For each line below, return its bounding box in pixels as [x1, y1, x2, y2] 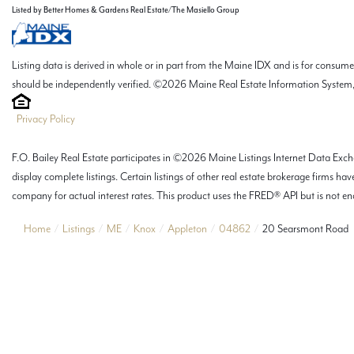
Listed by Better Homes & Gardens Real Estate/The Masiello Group [12, 4, 239, 15]
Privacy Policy [17, 111, 75, 126]
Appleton [168, 220, 207, 235]
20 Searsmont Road [262, 220, 348, 235]
